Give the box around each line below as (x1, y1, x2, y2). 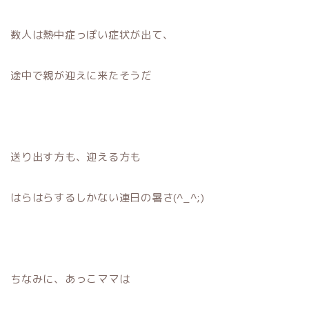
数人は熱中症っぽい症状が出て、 (10, 27, 174, 42)
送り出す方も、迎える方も (10, 149, 141, 164)
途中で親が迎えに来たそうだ (10, 68, 152, 83)
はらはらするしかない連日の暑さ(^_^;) (10, 190, 205, 205)
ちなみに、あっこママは (10, 271, 130, 286)
